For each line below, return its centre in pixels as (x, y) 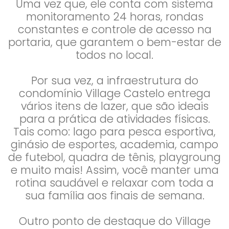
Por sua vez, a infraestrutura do (114, 81)
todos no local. (114, 55)
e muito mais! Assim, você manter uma (114, 170)
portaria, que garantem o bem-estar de (114, 42)
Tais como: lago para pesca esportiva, (114, 132)
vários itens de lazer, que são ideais (114, 106)
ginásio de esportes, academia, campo (114, 144)
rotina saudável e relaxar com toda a (114, 183)
